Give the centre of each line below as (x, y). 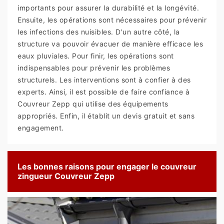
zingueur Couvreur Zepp (66, 176)
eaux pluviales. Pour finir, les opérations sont (96, 56)
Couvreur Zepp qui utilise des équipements (93, 104)
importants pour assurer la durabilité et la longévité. (108, 8)
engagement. (41, 128)
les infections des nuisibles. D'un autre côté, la (99, 32)
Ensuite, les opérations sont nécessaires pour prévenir (112, 20)
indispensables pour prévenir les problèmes (94, 68)
